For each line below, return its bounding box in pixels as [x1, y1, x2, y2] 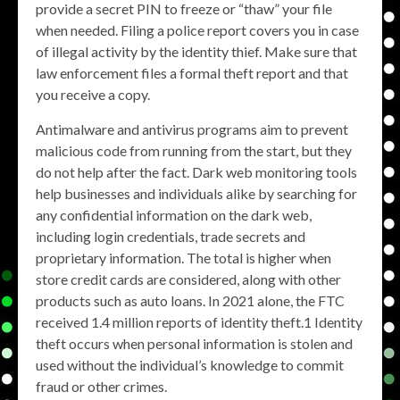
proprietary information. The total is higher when [36, 249, 331, 266]
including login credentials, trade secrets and [36, 228, 305, 245]
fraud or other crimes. [36, 378, 167, 395]
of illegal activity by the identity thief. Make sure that [36, 43, 357, 60]
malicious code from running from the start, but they [36, 142, 352, 159]
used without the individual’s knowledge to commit [36, 356, 344, 373]
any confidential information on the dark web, [36, 206, 312, 223]
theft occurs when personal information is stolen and [36, 335, 353, 352]
